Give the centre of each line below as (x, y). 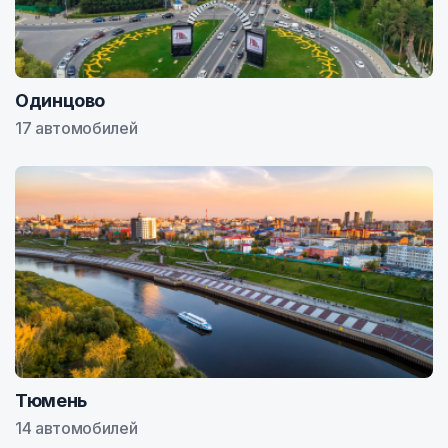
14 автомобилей (76, 428)
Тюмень (51, 400)
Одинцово (60, 100)
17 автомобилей (76, 128)
